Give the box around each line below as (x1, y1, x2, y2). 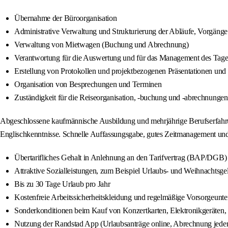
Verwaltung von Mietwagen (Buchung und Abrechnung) (14, 40, 189, 49)
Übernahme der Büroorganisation (14, 14, 117, 23)
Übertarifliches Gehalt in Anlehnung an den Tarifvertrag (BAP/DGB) (14, 153, 227, 162)
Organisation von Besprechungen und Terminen (14, 80, 162, 89)
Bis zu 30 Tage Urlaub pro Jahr (14, 180, 110, 189)
